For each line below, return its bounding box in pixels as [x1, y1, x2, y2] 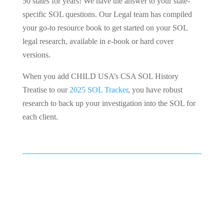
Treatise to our [22, 85, 69, 94]
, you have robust [127, 85, 182, 94]
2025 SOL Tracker [69, 85, 128, 94]
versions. [22, 50, 50, 59]
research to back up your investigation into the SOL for [22, 99, 195, 108]
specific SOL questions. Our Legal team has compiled [22, 10, 192, 19]
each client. [22, 112, 58, 121]
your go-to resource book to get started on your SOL [22, 23, 187, 32]
